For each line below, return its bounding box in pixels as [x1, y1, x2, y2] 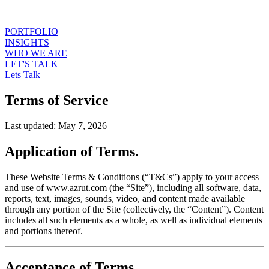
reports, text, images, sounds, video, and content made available [5, 193, 245, 204]
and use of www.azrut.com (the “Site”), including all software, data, [5, 182, 261, 193]
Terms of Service [5, 92, 109, 108]
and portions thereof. [5, 225, 83, 236]
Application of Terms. [5, 143, 139, 159]
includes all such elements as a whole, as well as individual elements [5, 214, 262, 225]
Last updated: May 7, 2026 [5, 120, 107, 131]
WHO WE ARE [5, 48, 67, 58]
